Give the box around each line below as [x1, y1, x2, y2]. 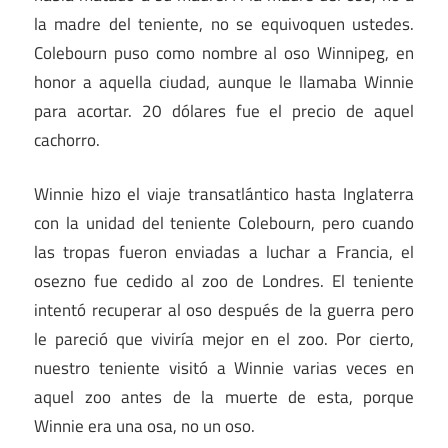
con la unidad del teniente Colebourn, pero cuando [34, 210, 414, 237]
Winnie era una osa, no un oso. [34, 413, 255, 440]
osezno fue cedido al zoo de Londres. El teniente [34, 268, 414, 295]
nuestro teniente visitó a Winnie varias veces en [34, 355, 414, 382]
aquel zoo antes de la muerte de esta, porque [34, 384, 414, 411]
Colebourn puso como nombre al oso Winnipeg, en [34, 39, 414, 66]
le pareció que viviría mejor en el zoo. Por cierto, [34, 326, 414, 353]
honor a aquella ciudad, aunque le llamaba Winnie [34, 68, 414, 95]
